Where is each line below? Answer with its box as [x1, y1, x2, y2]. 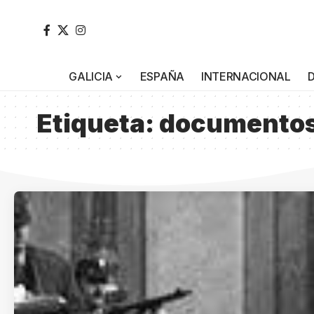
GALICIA [69, 69, 114, 83]
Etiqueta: [36, 107, 159, 139]
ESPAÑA [139, 69, 184, 83]
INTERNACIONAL [200, 69, 291, 83]
